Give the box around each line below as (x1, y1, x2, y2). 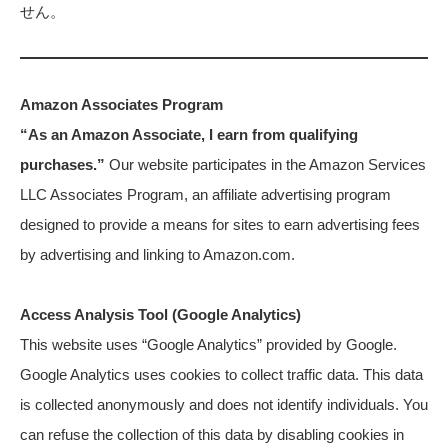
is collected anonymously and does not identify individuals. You (20, 395, 428, 413)
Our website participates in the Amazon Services (105, 155, 426, 173)
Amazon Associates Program (20, 95, 223, 113)
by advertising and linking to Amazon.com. (20, 245, 295, 263)
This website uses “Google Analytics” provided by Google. (20, 335, 397, 353)
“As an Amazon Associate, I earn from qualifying (20, 125, 358, 143)
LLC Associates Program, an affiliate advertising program (20, 185, 391, 203)
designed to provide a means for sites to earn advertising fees (20, 215, 420, 233)
